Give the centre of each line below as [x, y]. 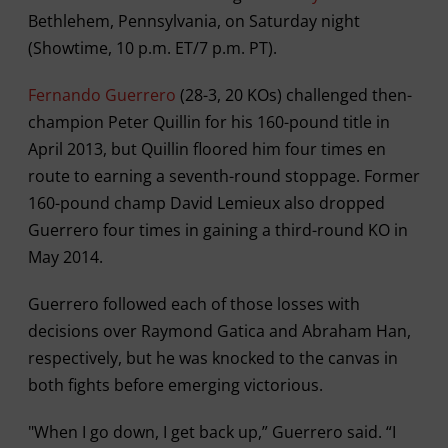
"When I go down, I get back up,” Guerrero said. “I [211, 432]
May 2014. [65, 257]
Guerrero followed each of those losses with [193, 304]
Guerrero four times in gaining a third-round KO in [217, 230]
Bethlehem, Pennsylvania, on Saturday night [193, 21]
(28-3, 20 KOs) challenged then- [293, 95]
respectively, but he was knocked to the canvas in [212, 358]
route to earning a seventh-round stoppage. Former [223, 176]
